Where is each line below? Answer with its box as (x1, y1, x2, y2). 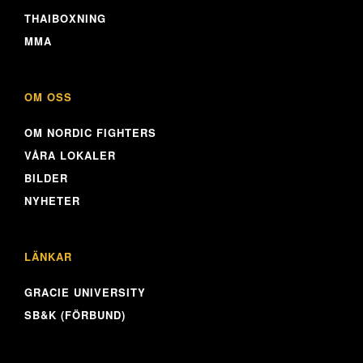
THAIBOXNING (24, 11, 106, 26)
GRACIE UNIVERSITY (24, 284, 146, 300)
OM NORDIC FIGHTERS (24, 125, 156, 140)
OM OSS (24, 89, 72, 105)
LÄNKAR (24, 249, 72, 264)
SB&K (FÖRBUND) (24, 307, 126, 322)
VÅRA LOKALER (24, 147, 116, 163)
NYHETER (24, 193, 80, 208)
